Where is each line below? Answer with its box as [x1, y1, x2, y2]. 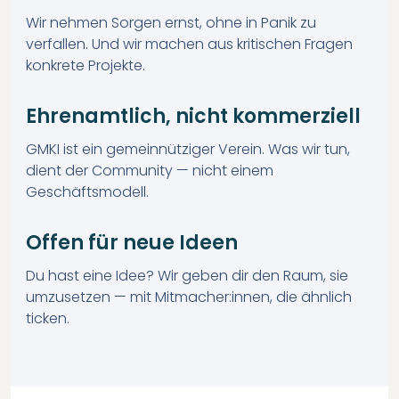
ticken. [25, 308, 69, 329]
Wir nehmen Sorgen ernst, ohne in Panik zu [25, 12, 316, 33]
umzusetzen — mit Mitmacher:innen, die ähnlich [25, 287, 352, 307]
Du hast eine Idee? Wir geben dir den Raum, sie [25, 265, 348, 286]
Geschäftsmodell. [25, 182, 149, 202]
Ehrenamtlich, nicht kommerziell [25, 102, 361, 130]
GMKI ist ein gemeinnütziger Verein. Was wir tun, [25, 139, 350, 159]
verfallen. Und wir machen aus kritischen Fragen [25, 34, 353, 54]
